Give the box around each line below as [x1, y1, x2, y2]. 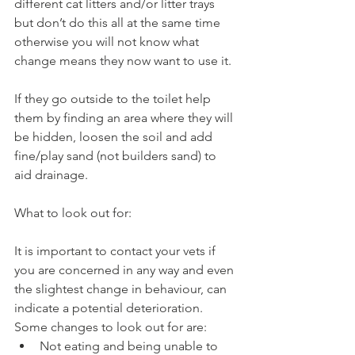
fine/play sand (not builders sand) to [14, 148, 219, 163]
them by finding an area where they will [14, 110, 236, 125]
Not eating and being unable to [40, 338, 221, 353]
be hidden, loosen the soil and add [14, 129, 216, 144]
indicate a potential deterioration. [14, 300, 206, 315]
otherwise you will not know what [14, 34, 202, 49]
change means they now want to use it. [14, 53, 235, 68]
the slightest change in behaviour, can [14, 281, 230, 296]
